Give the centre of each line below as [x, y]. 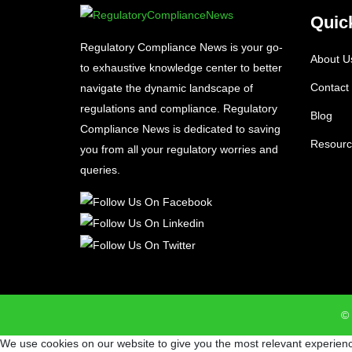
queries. [100, 169]
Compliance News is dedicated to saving [180, 128]
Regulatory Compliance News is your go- [181, 47]
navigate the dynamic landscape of [167, 88]
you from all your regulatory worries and [179, 149]
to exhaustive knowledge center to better [181, 67]
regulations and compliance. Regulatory [179, 108]
